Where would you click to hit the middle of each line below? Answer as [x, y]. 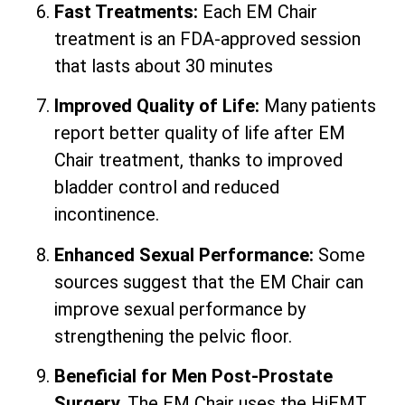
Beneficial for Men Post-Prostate [193, 376]
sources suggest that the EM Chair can [209, 282]
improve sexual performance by [180, 309]
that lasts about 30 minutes [164, 66]
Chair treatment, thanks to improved [198, 160]
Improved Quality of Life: [157, 106]
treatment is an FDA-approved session [207, 38]
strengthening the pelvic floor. [173, 336]
